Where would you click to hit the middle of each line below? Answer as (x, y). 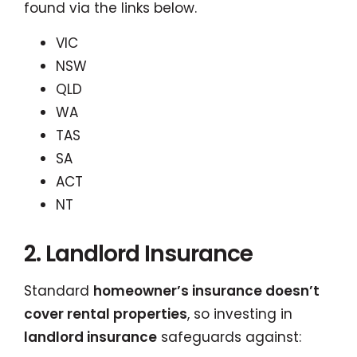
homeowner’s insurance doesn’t (206, 291)
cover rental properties (106, 314)
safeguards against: (229, 337)
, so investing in (240, 314)
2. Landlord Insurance (138, 253)
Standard (59, 291)
